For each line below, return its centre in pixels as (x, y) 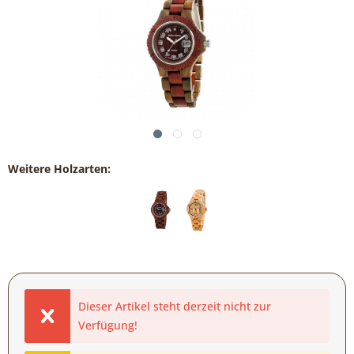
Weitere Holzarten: (59, 169)
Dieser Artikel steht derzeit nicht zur (174, 306)
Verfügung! (107, 325)
